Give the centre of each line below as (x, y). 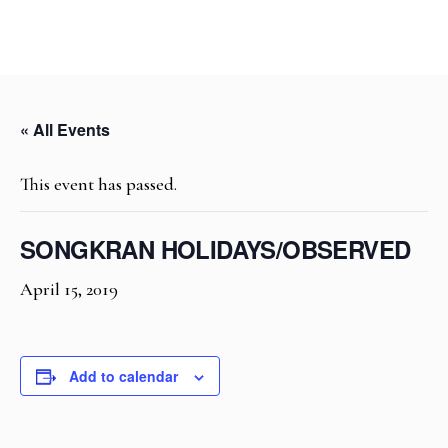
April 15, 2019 (69, 289)
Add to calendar (123, 376)
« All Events (65, 129)
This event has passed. (98, 184)
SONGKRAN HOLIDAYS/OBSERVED (215, 249)
